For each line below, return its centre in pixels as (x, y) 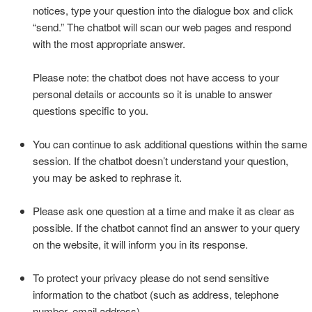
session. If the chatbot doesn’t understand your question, (160, 160)
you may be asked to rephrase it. (107, 177)
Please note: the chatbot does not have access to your (156, 77)
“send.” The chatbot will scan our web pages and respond (162, 26)
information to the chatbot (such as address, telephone (155, 294)
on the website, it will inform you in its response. (140, 244)
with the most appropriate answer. (109, 43)
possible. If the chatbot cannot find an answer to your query (166, 227)
